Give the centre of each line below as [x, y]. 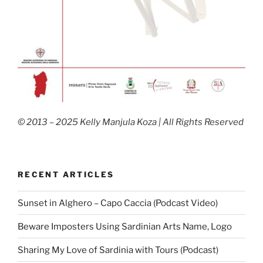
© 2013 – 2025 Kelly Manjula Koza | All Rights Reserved [131, 122]
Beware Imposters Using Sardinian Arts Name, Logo [125, 226]
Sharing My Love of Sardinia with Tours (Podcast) [118, 250]
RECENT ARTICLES [66, 174]
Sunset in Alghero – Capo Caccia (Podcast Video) [118, 203]
